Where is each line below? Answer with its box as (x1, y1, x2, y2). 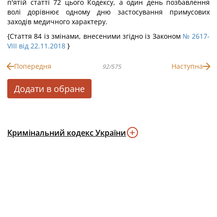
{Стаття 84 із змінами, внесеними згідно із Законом (7, 31, 183, 41)
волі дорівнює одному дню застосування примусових (7, 7, 210, 16)
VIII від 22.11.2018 (7, 41, 65, 50)
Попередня (14, 62, 51, 71)
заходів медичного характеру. (7, 17, 108, 26)
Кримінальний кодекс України (7, 127, 126, 138)
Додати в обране (14, 83, 85, 94)
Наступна (171, 62, 203, 71)
